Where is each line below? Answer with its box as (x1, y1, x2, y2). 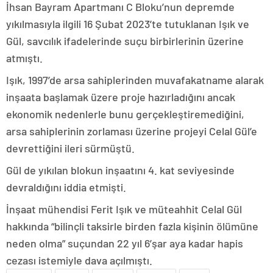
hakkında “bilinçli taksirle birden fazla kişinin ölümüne (6, 219, 258, 233)
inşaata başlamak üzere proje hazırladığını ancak (6, 90, 235, 104)
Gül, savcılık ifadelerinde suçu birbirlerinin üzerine (6, 34, 244, 48)
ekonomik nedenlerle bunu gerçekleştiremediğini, (6, 107, 244, 121)
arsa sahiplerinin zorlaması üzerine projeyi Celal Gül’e (6, 124, 257, 138)
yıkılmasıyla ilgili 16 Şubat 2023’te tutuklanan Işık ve (6, 17, 249, 31)
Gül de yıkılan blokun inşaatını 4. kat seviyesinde (6, 163, 235, 177)
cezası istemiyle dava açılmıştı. (6, 253, 152, 268)
